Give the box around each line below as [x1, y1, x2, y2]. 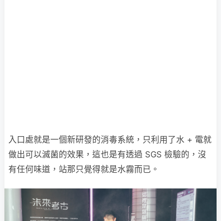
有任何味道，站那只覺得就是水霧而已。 [8, 164, 159, 175]
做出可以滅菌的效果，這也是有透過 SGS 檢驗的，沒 [8, 149, 206, 160]
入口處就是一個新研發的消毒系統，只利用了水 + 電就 [8, 135, 212, 145]
